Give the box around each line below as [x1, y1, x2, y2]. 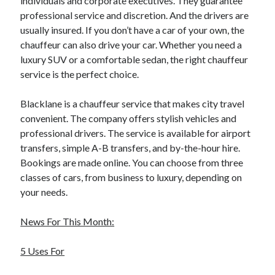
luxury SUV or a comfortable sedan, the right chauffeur [20, 53, 249, 65]
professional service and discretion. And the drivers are [20, 9, 249, 21]
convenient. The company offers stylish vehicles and [20, 112, 237, 124]
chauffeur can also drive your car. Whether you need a [20, 39, 242, 50]
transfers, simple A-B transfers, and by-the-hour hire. [20, 142, 241, 153]
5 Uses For [20, 245, 65, 257]
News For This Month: [20, 215, 115, 227]
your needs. [20, 186, 68, 198]
